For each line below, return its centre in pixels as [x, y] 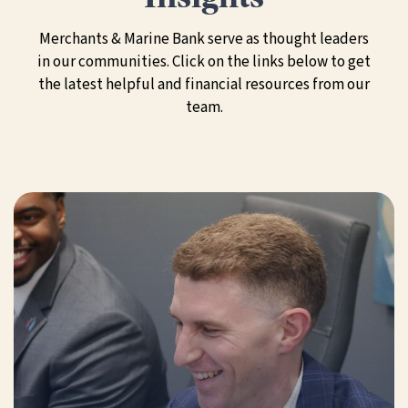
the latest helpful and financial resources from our [204, 85]
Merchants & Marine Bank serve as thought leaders [204, 40]
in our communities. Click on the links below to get [204, 62]
